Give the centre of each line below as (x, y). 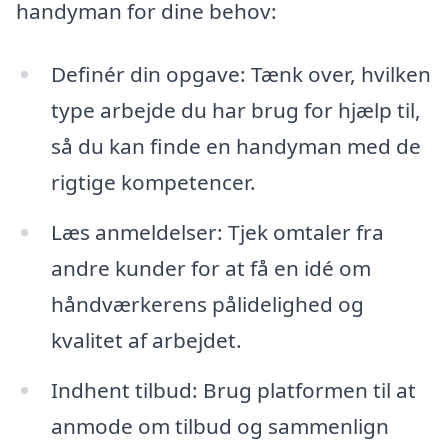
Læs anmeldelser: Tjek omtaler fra (217, 232)
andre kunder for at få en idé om (210, 268)
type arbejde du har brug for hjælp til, (235, 110)
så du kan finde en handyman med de (235, 146)
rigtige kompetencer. (153, 182)
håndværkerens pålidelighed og (207, 304)
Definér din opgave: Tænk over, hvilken (240, 74)
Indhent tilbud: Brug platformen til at (233, 390)
